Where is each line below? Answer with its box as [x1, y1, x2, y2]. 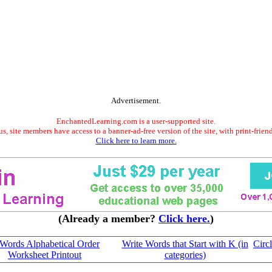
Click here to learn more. [95, 136, 177, 145]
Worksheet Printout [8, 250, 81, 260]
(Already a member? [58, 212, 158, 225]
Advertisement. [111, 96, 161, 105]
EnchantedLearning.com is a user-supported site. [56, 117, 216, 126]
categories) [164, 250, 206, 260]
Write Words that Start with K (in [121, 239, 248, 249]
